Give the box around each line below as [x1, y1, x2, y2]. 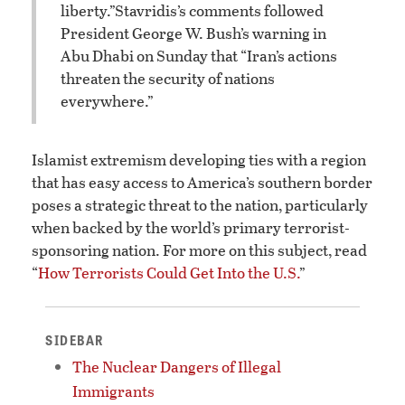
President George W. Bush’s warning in [61, 21, 326, 44]
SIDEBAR [45, 331, 104, 350]
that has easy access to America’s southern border [32, 171, 372, 194]
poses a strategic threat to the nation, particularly [32, 193, 368, 217]
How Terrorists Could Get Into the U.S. [38, 261, 299, 285]
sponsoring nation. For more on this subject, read [32, 239, 367, 262]
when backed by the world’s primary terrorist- [32, 216, 350, 240]
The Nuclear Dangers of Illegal [72, 355, 281, 379]
